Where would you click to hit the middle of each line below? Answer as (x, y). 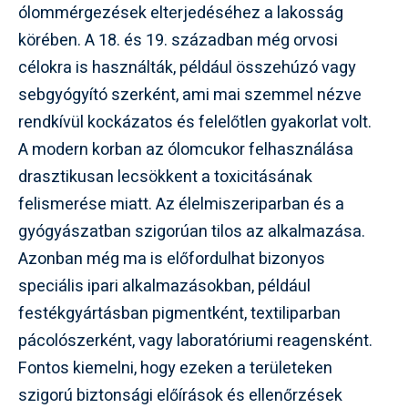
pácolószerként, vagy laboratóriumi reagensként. (195, 341)
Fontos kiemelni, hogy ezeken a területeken (175, 368)
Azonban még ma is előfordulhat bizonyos (172, 259)
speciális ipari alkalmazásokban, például (164, 286)
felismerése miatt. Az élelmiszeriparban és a (181, 204)
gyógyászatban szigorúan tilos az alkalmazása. (192, 232)
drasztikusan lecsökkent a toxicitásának (165, 177)
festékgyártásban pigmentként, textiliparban (179, 314)
